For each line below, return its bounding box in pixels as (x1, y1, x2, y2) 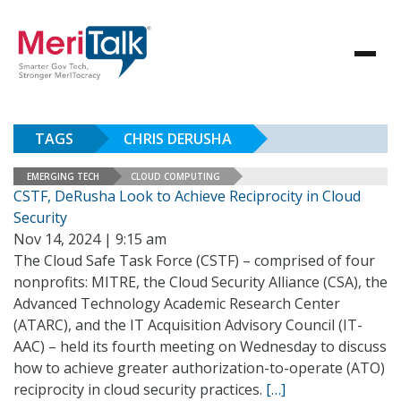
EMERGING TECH (27, 169, 99, 183)
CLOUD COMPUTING (131, 169, 220, 183)
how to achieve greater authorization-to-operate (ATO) (13, 358, 385, 378)
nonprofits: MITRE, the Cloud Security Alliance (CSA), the (13, 272, 388, 292)
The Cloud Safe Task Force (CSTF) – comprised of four (13, 251, 375, 270)
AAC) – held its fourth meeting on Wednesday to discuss (13, 337, 387, 356)
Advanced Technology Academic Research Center (13, 294, 340, 313)
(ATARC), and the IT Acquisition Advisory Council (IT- (13, 315, 363, 335)
